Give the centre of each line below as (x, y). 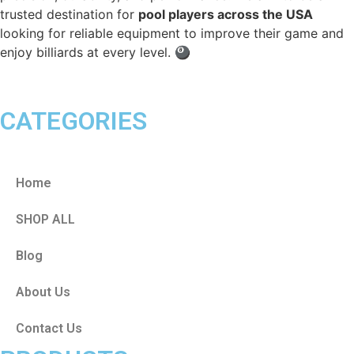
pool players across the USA (226, 15)
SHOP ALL (45, 219)
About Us (43, 292)
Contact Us (49, 328)
